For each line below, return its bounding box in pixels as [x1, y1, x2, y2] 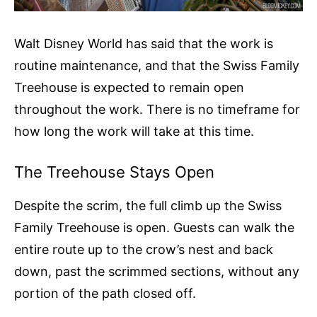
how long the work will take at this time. [14, 124, 254, 139]
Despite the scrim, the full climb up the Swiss [14, 198, 282, 214]
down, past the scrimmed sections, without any [14, 264, 299, 279]
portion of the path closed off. [14, 286, 196, 301]
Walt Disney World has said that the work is [14, 36, 273, 52]
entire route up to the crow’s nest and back [14, 242, 273, 258]
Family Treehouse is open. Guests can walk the [14, 220, 294, 236]
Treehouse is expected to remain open [14, 80, 244, 96]
